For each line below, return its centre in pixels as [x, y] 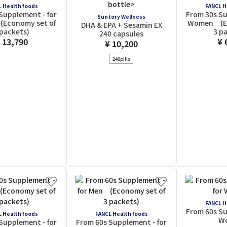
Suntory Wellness [121, 16]
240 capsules [121, 33]
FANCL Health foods [121, 214]
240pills [121, 59]
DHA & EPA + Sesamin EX [121, 25]
